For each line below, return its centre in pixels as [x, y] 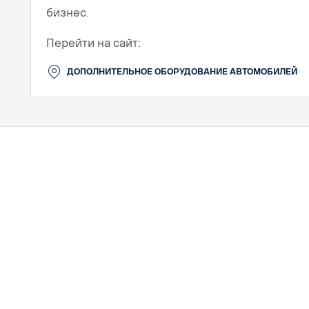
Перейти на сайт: [93, 43]
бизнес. [68, 13]
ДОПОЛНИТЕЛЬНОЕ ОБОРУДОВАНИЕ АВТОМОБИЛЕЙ [182, 72]
